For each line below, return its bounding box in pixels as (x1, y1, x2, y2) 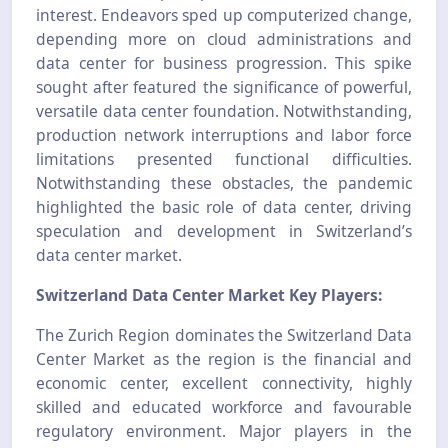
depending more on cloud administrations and (36, 28, 412, 51)
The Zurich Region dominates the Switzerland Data (36, 324, 412, 347)
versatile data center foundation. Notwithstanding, (36, 100, 412, 123)
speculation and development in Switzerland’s (36, 220, 412, 243)
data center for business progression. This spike (36, 52, 412, 75)
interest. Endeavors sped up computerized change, (36, 4, 412, 27)
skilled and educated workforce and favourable (36, 396, 412, 419)
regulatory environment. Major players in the (36, 420, 412, 443)
